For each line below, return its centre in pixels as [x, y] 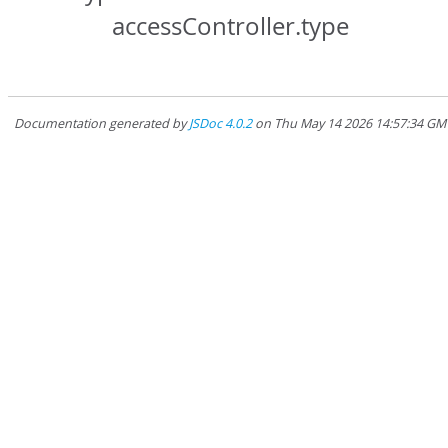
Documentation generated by [101, 123]
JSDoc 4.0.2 [220, 123]
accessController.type [230, 26]
